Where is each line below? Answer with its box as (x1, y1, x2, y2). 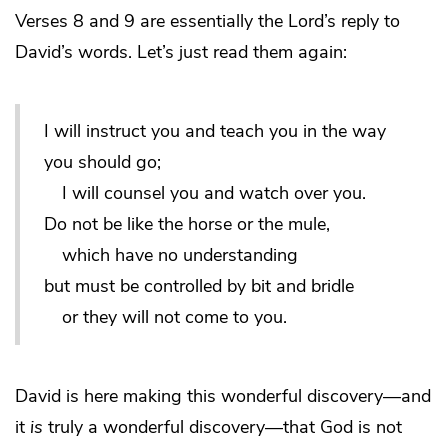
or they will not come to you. (44, 305, 287, 330)
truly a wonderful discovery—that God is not (43, 415, 402, 440)
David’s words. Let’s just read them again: (15, 40, 347, 65)
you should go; (44, 150, 161, 175)
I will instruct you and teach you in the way (44, 119, 386, 144)
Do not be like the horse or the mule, (44, 212, 330, 237)
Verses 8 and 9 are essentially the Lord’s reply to (15, 9, 400, 34)
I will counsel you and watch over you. (44, 181, 366, 206)
